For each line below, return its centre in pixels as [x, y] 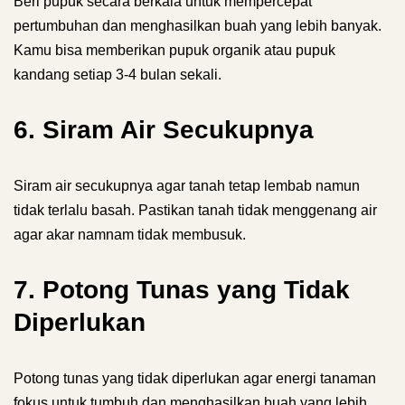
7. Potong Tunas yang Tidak [182, 290]
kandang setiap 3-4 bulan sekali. [118, 75]
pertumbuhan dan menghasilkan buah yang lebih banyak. [198, 26]
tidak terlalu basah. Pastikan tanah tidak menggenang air [195, 210]
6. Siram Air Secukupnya [164, 130]
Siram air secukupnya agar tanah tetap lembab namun [187, 186]
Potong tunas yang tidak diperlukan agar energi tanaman [195, 378]
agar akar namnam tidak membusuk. [130, 235]
